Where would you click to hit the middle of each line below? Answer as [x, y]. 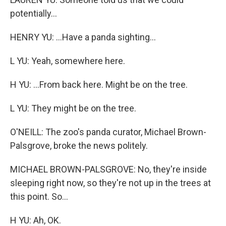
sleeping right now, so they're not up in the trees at [110, 183]
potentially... [34, 13]
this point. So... [39, 196]
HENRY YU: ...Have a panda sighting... [83, 37]
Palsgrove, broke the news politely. [79, 146]
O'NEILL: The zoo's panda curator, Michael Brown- [108, 132]
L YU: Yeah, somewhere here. [68, 61]
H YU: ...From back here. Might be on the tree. [99, 84]
